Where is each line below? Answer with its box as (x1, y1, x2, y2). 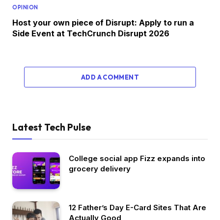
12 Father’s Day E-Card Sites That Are (69, 202, 206, 212)
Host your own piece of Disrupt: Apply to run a (12, 18, 194, 28)
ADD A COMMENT (81, 73, 139, 82)
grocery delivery (69, 164, 131, 174)
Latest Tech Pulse (12, 121, 91, 134)
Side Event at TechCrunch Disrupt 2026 (12, 28, 169, 39)
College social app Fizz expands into (69, 154, 205, 164)
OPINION (12, 4, 38, 11)
